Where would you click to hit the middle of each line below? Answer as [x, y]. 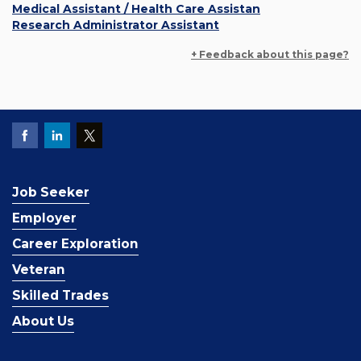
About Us [43, 322]
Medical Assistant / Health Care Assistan [136, 9]
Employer [44, 218]
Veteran [39, 270]
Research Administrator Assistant [116, 25]
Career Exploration [75, 244]
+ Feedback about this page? [270, 55]
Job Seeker [51, 193]
